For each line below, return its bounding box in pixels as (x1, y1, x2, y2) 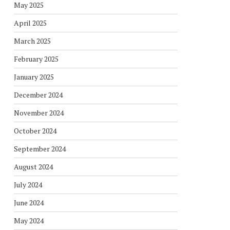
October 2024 (13, 126, 56, 136)
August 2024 (13, 162, 53, 171)
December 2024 (13, 90, 63, 100)
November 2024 (13, 108, 64, 118)
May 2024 (13, 216, 44, 225)
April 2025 (13, 18, 47, 28)
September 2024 (13, 144, 66, 154)
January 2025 (13, 72, 54, 82)
